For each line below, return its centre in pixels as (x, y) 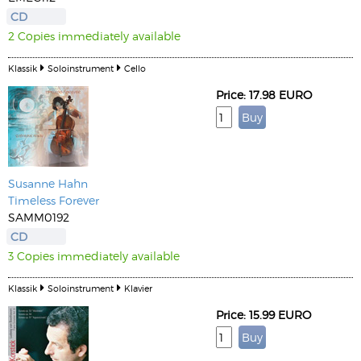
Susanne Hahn (48, 183)
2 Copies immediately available (94, 36)
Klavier (138, 288)
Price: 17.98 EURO (264, 95)
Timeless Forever (54, 200)
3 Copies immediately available (94, 256)
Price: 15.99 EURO (263, 315)
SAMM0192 (39, 217)
